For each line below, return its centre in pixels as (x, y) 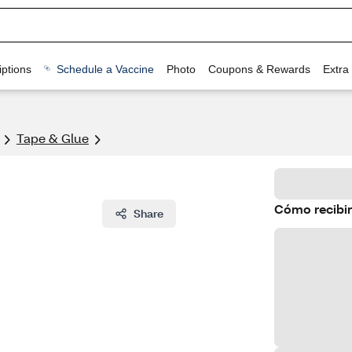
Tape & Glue (53, 138)
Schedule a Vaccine (105, 69)
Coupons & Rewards (259, 69)
